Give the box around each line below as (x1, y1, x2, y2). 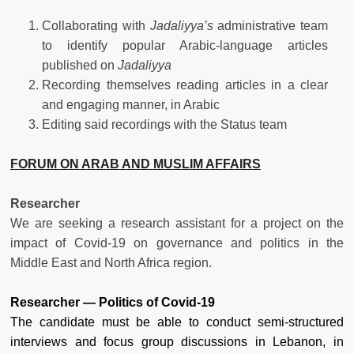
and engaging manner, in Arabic (42, 97, 220, 111)
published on (42, 58, 118, 72)
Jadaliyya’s (149, 18, 213, 32)
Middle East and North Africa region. (10, 255, 212, 269)
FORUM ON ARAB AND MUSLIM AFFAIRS (10, 156, 261, 171)
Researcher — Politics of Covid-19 (10, 295, 215, 309)
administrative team (213, 18, 328, 32)
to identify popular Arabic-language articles (42, 38, 328, 52)
